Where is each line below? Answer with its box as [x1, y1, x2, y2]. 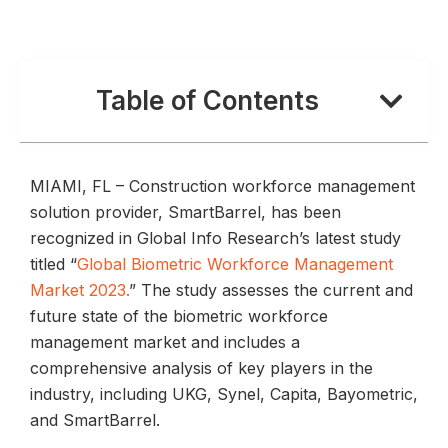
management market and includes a [30, 331, 300, 352]
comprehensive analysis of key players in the [30, 357, 373, 378]
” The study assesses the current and [129, 279, 413, 300]
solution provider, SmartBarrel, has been [30, 201, 341, 222]
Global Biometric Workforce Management [77, 253, 393, 274]
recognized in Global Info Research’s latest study [30, 227, 401, 248]
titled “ [30, 253, 77, 274]
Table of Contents [96, 84, 320, 116]
